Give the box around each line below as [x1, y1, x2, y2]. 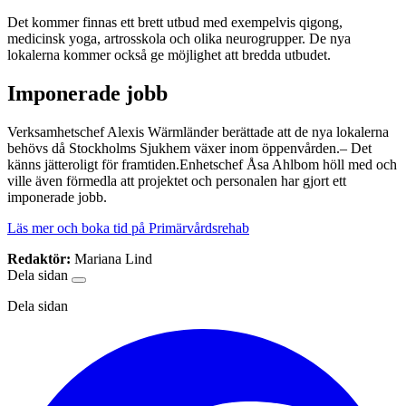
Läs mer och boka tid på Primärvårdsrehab [7, 220, 249, 237]
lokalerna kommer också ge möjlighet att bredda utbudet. [7, 47, 331, 63]
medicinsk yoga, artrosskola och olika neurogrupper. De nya [7, 31, 351, 47]
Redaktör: [7, 251, 71, 267]
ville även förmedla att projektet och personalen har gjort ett [7, 173, 346, 189]
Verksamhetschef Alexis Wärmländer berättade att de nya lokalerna [7, 124, 389, 140]
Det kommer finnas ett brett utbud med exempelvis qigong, [7, 14, 343, 31]
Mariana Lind [74, 251, 152, 267]
